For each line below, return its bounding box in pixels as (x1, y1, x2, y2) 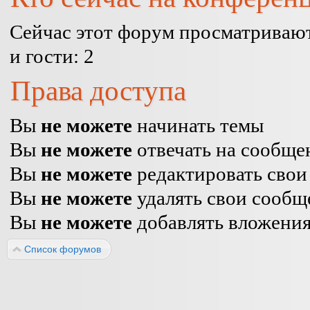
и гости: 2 (10, 45, 94, 67)
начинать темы (132, 114, 264, 136)
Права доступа (10, 75, 186, 107)
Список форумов (24, 244, 101, 255)
